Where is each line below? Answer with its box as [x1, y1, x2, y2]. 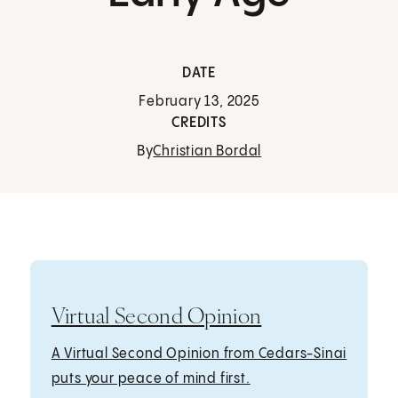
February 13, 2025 [139, 94, 259, 110]
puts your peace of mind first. [51, 370, 251, 386]
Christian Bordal [153, 144, 262, 160]
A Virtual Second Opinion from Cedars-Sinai [51, 346, 347, 362]
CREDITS [171, 115, 227, 131]
